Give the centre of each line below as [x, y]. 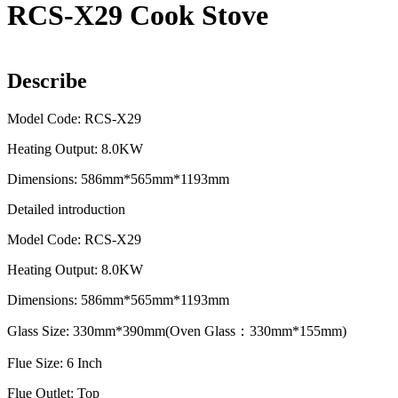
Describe [47, 80]
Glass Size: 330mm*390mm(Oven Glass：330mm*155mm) [177, 330]
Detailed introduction [66, 209]
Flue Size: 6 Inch [55, 362]
